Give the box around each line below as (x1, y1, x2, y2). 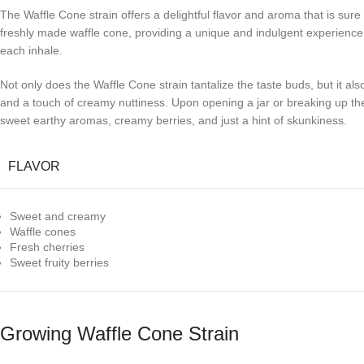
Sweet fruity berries (10, 256, 109, 269)
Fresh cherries (10, 240, 84, 253)
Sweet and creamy (10, 210, 106, 223)
